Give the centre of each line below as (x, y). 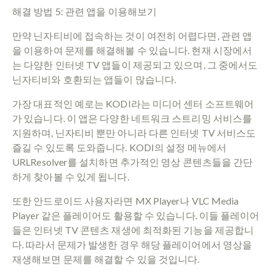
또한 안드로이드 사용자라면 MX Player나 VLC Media (126, 200)
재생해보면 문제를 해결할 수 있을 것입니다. (106, 259)
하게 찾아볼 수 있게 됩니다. (71, 176)
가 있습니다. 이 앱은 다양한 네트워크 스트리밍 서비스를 (132, 118)
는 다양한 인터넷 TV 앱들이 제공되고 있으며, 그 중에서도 (135, 64)
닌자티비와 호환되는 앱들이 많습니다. (94, 79)
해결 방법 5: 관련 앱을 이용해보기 (85, 11)
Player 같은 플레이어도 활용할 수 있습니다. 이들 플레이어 (136, 215)
